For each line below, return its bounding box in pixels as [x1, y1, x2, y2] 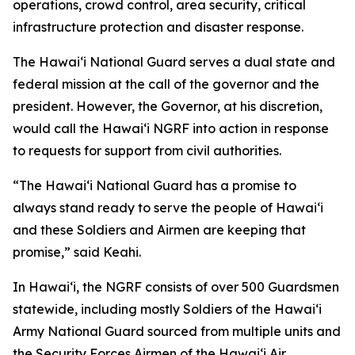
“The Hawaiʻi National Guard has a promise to [13, 177, 296, 193]
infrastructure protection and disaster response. [13, 18, 303, 35]
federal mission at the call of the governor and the [13, 75, 319, 92]
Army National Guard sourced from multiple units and [13, 323, 341, 339]
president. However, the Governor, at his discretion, [13, 97, 323, 114]
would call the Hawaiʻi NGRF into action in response [13, 120, 329, 136]
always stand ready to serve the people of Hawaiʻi [13, 199, 323, 216]
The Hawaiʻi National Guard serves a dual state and [13, 53, 335, 70]
